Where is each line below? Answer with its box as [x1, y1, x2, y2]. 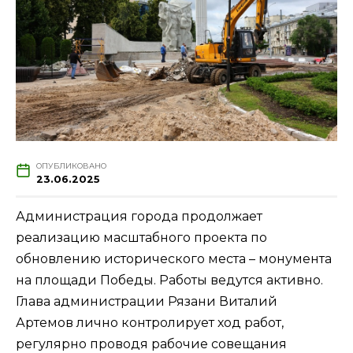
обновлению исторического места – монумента [16, 251, 332, 266]
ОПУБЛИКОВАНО [35, 161, 106, 170]
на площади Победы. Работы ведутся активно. [16, 272, 323, 288]
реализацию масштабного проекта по [16, 229, 267, 245]
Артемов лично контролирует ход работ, [16, 314, 284, 330]
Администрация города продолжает [16, 208, 262, 224]
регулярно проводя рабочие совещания [16, 336, 287, 351]
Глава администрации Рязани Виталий [16, 293, 277, 309]
